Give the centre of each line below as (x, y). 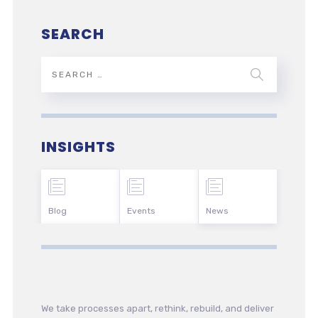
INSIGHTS (78, 147)
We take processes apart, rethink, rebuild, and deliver (157, 309)
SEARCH (72, 34)
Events (141, 210)
